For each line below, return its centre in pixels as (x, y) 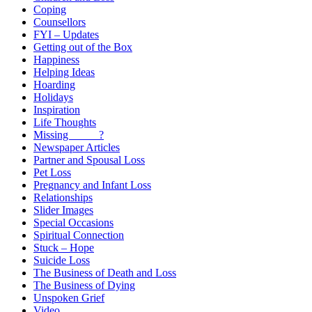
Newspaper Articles (77, 147)
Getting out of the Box (83, 47)
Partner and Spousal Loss (89, 159)
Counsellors (60, 22)
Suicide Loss (62, 260)
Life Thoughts (65, 122)
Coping (50, 9)
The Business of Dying (84, 285)
